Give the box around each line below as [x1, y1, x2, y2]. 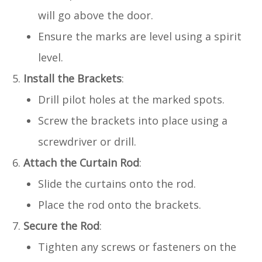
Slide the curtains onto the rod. [38, 176, 196, 191]
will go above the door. [38, 8, 153, 22]
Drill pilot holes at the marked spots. [38, 92, 225, 106]
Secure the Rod [23, 218, 99, 233]
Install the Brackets [23, 71, 122, 85]
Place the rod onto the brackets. [38, 197, 201, 212]
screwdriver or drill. [38, 134, 136, 149]
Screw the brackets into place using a [38, 113, 227, 127]
